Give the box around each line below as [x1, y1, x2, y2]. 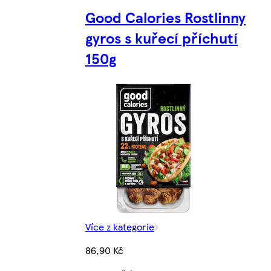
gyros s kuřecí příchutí [85, 27, 238, 48]
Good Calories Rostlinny [85, 6, 246, 27]
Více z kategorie [85, 219, 154, 233]
